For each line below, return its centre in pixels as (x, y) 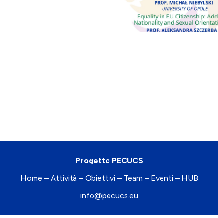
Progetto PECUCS (109, 160)
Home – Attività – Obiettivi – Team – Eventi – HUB (109, 178)
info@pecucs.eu (109, 195)
